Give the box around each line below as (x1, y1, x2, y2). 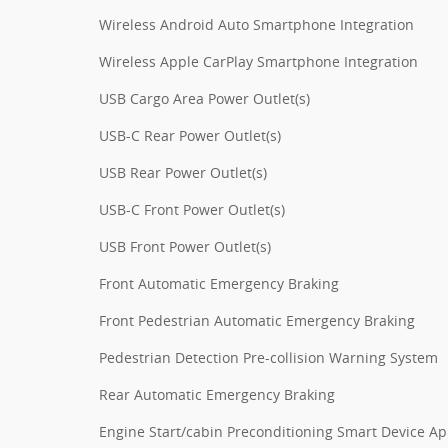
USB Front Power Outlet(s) (99, 236, 271, 256)
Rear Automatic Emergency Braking (99, 384, 335, 404)
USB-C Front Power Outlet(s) (99, 199, 285, 219)
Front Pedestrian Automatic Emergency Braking (99, 310, 415, 330)
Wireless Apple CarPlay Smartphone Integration (99, 51, 418, 71)
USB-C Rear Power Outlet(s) (99, 125, 281, 145)
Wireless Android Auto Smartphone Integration (99, 14, 414, 34)
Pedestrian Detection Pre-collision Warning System (99, 347, 438, 367)
